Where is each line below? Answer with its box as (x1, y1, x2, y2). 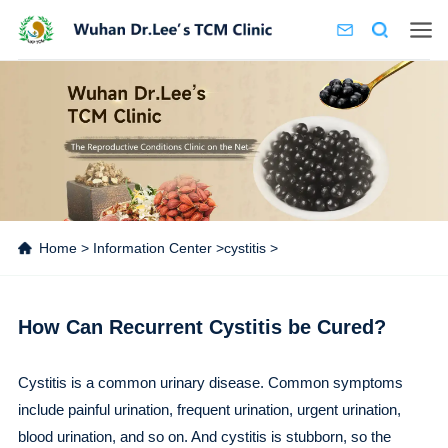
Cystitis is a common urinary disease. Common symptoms (17, 374, 403, 391)
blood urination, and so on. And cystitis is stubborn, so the (17, 428, 391, 445)
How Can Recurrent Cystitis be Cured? (17, 316, 386, 338)
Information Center (92, 240, 212, 256)
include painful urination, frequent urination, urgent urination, (17, 401, 401, 418)
